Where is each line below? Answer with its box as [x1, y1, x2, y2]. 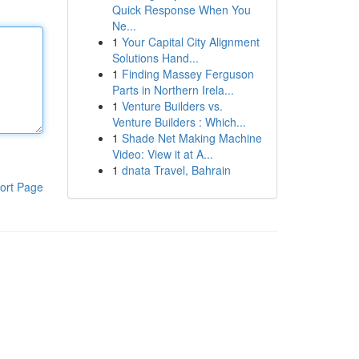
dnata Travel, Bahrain [121, 162, 231, 178]
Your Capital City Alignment [121, 34, 260, 50]
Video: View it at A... [111, 146, 213, 162]
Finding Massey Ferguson [121, 66, 254, 82]
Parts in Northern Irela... [111, 82, 234, 98]
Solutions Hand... [111, 50, 199, 66]
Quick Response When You [111, 2, 251, 18]
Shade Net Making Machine [121, 130, 262, 146]
